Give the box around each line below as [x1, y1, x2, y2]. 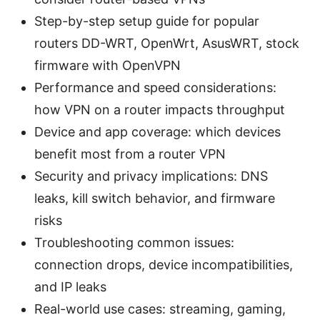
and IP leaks [34, 279, 106, 294]
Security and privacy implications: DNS [34, 168, 268, 184]
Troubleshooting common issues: [34, 234, 234, 250]
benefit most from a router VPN [34, 146, 226, 161]
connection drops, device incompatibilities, [34, 256, 293, 272]
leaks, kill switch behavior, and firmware [34, 190, 275, 206]
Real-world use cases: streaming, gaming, [34, 301, 286, 316]
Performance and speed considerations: [34, 79, 276, 95]
